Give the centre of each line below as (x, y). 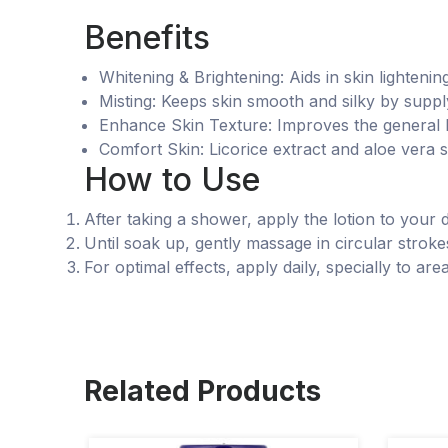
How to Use (172, 179)
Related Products (202, 390)
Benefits (147, 37)
